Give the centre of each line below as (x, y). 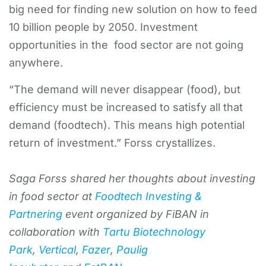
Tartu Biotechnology (154, 232)
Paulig (132, 249)
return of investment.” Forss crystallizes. (112, 142)
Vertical (57, 249)
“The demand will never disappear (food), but (125, 89)
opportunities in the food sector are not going (126, 45)
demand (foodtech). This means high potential (127, 125)
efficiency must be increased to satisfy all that (126, 107)
